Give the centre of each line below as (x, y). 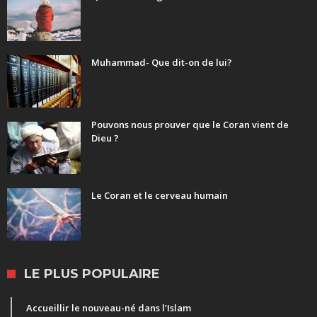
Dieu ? (105, 138)
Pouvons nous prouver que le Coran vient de (190, 125)
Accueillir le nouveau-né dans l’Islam (109, 308)
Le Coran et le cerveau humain (160, 196)
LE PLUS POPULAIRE (92, 274)
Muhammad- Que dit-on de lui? (162, 63)
